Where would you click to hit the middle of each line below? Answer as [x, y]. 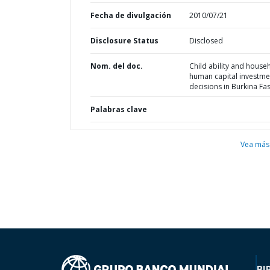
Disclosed [206, 41]
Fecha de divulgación [131, 15]
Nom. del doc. [117, 66]
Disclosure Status [124, 41]
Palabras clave [119, 109]
